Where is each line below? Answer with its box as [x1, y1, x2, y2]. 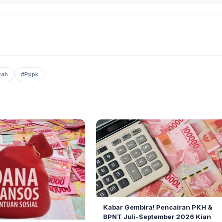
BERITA [104, 198, 123, 204]
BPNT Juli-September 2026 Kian [103, 212, 212, 221]
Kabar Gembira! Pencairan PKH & [103, 203, 213, 211]
